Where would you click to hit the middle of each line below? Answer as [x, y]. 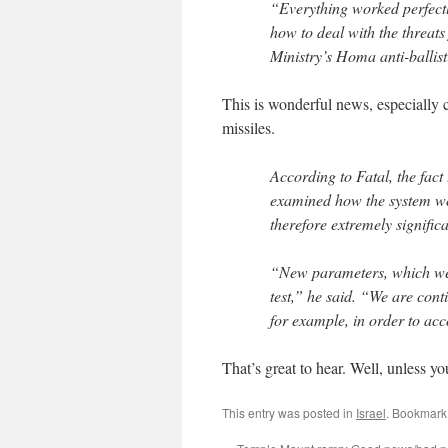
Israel [371, 412]
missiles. [248, 127]
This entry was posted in [289, 412]
